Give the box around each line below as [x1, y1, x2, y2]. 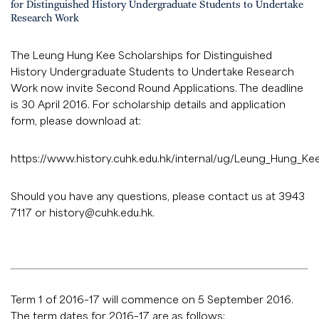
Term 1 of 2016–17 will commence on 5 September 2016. [11, 293, 293, 305]
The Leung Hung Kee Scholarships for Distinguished [11, 48, 272, 61]
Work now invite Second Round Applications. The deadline [11, 81, 303, 94]
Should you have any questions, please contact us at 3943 [11, 189, 305, 202]
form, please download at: [11, 114, 141, 127]
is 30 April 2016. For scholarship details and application [11, 98, 286, 110]
